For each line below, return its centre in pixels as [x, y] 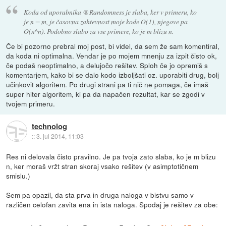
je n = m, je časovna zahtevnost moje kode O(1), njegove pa [105, 21]
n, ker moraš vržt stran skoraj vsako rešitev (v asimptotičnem [102, 166]
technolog [49, 126]
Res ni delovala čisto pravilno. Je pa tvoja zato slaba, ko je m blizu [111, 156]
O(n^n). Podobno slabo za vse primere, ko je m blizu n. [98, 31]
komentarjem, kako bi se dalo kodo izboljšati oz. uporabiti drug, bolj [113, 74]
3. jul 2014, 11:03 [60, 136]
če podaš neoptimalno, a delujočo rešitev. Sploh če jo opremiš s [107, 65]
